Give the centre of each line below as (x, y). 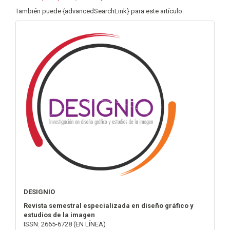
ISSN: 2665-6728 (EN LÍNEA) (65, 224)
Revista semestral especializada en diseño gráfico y (109, 206)
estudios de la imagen (59, 215)
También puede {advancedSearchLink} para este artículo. (100, 11)
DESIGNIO (39, 192)
